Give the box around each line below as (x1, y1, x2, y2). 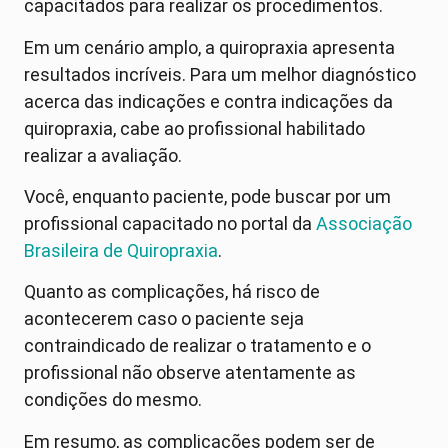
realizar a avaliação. (24, 144, 182, 166)
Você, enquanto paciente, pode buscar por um (24, 185, 391, 207)
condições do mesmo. (24, 389, 202, 411)
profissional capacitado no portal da (24, 212, 312, 234)
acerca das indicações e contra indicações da (24, 90, 393, 112)
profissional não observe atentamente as (24, 362, 356, 384)
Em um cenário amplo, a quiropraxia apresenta (24, 36, 395, 58)
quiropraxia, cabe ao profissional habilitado (24, 117, 365, 139)
